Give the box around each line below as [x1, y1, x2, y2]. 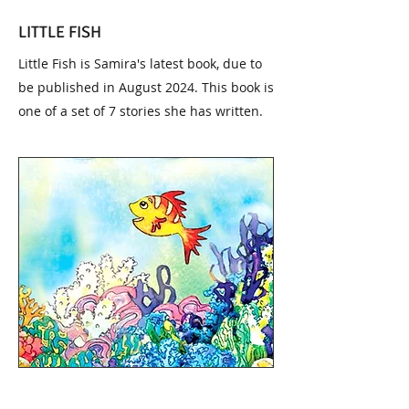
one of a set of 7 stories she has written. [18, 102, 263, 120]
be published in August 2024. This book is [18, 79, 274, 96]
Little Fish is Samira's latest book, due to [18, 55, 262, 72]
